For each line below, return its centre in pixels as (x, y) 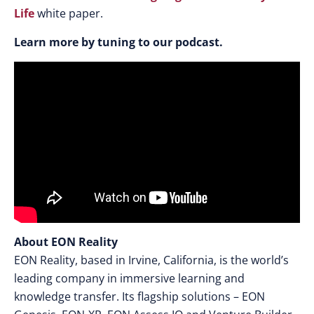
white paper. (70, 13)
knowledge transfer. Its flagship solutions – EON (139, 297)
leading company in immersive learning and (129, 279)
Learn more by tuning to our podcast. (118, 42)
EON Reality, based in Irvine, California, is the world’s (151, 260)
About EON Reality (66, 242)
